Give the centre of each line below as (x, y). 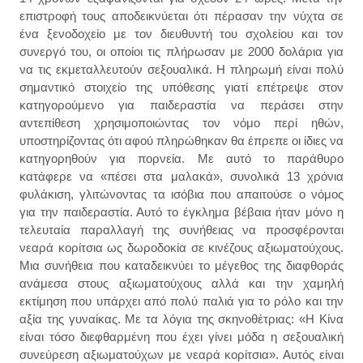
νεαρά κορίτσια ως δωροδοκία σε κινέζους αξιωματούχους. (181, 248)
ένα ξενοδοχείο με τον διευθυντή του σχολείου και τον (181, 34)
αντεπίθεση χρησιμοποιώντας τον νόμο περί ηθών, (181, 123)
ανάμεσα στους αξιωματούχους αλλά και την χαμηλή (181, 284)
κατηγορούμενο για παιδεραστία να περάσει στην (181, 105)
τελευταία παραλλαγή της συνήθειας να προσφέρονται (181, 230)
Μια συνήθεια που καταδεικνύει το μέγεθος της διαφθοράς (181, 266)
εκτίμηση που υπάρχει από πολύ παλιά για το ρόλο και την (181, 301)
